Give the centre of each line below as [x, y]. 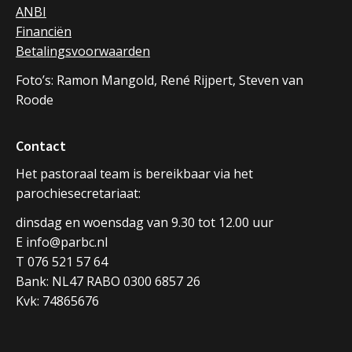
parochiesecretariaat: [78, 193]
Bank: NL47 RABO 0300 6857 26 [108, 281]
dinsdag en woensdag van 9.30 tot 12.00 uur [145, 222]
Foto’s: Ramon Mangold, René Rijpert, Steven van [159, 80]
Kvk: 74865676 [57, 301]
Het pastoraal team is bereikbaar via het [134, 173]
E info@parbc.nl [62, 242]
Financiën [44, 31]
